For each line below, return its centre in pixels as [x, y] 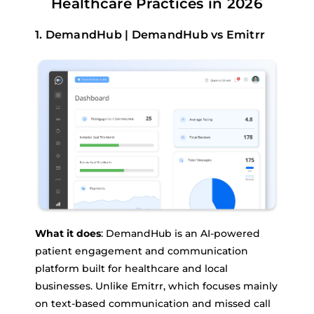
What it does [68, 233]
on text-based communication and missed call [153, 303]
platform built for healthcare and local [131, 268]
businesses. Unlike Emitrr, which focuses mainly [156, 286]
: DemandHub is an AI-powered [180, 233]
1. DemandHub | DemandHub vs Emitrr [150, 35]
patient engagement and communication [142, 251]
